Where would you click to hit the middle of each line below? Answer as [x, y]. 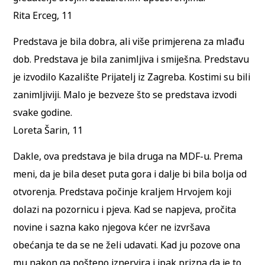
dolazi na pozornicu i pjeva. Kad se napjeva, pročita [125, 210]
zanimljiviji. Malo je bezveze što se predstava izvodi [125, 95]
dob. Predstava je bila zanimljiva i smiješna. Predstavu [131, 59]
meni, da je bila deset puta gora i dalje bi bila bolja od [130, 174]
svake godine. [43, 113]
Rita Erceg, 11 [43, 15]
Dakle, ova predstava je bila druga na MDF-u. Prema [128, 156]
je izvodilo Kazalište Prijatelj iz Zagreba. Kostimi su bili [132, 77]
